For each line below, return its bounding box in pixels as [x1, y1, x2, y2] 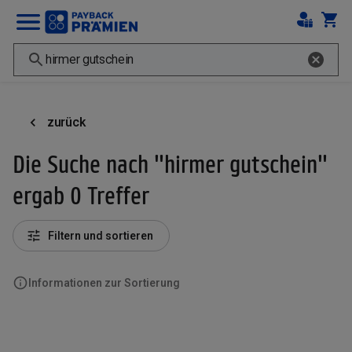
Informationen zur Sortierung [28, 277, 180, 289]
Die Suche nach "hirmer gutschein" [13, 149, 328, 178]
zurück [47, 115, 86, 130]
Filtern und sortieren [48, 229, 153, 242]
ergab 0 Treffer [13, 181, 149, 209]
